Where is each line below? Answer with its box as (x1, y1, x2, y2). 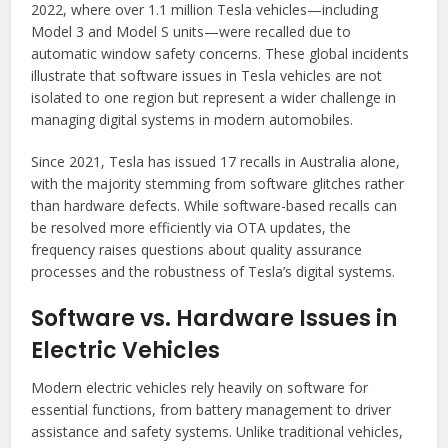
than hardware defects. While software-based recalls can (31, 195, 398, 215)
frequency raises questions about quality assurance (31, 239, 363, 259)
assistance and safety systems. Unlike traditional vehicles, (31, 421, 404, 441)
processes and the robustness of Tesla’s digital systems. (31, 261, 396, 281)
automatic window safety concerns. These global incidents (31, 43, 410, 63)
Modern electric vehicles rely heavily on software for (31, 377, 369, 397)
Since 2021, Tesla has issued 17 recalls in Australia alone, (31, 151, 401, 171)
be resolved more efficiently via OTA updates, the (31, 217, 352, 237)
